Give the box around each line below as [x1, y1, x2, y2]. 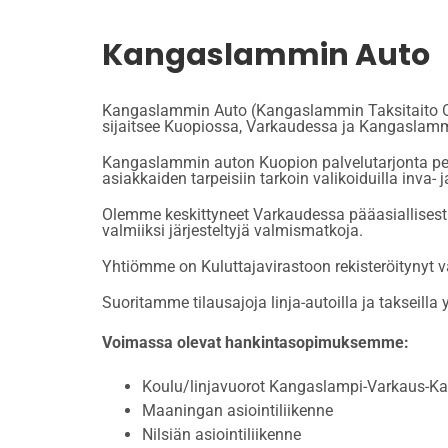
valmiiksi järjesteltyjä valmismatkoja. [102, 221, 363, 241]
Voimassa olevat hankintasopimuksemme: [102, 333, 409, 353]
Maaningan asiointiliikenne [142, 401, 333, 421]
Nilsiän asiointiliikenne [142, 425, 301, 445]
